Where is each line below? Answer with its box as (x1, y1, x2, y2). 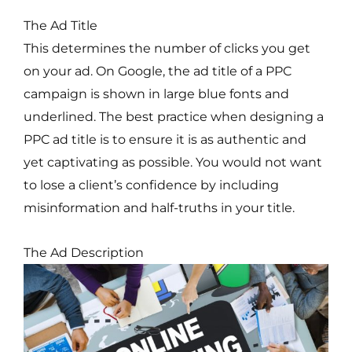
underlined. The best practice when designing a (24, 108, 324, 124)
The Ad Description (24, 244, 144, 261)
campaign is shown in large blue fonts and (24, 85, 289, 101)
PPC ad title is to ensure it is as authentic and (24, 130, 306, 147)
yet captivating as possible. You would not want (24, 153, 322, 170)
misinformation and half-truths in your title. (24, 199, 295, 215)
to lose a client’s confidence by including (24, 176, 279, 192)
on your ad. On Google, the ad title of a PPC (24, 62, 291, 79)
